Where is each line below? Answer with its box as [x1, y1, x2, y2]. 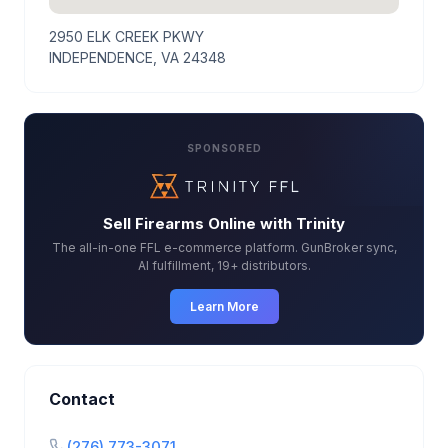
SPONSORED [186, 142, 262, 154]
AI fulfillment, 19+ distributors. [137, 258, 311, 274]
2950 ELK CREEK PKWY [49, 28, 204, 45]
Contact [49, 389, 115, 410]
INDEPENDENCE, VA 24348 [49, 49, 226, 66]
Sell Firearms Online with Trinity [103, 214, 345, 234]
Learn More [189, 299, 259, 315]
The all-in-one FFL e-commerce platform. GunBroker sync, [51, 240, 397, 256]
